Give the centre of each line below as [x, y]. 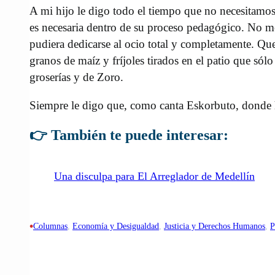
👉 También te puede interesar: [129, 135]
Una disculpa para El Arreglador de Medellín [154, 176]
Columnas [50, 227]
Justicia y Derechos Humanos [215, 227]
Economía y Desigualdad [116, 227]
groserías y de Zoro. [76, 77]
